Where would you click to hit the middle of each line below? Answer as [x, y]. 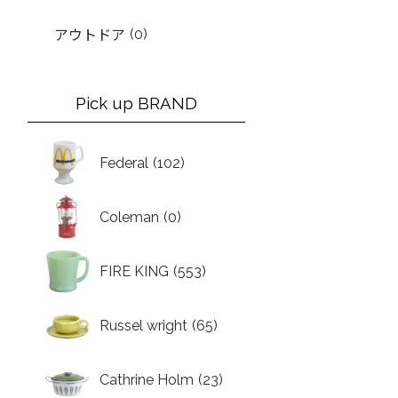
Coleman [130, 217]
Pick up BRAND [137, 103]
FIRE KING [135, 271]
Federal [124, 163]
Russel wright [144, 326]
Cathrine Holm [147, 380]
